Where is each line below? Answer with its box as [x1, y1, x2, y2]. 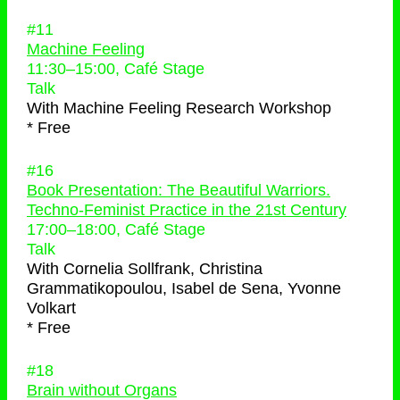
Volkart [27, 299, 76, 317]
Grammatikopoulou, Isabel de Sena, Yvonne [27, 279, 341, 297]
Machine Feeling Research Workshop [63, 99, 331, 117]
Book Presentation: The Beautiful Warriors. [27, 181, 330, 199]
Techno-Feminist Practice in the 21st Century [27, 201, 346, 219]
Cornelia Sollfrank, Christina [63, 260, 262, 278]
